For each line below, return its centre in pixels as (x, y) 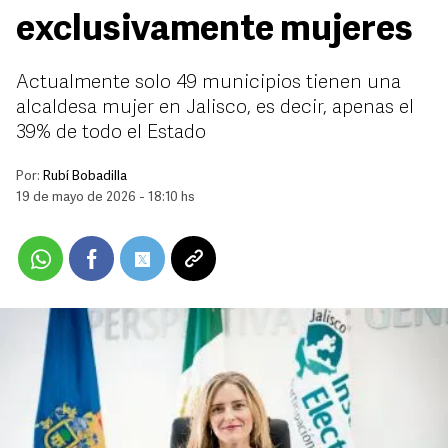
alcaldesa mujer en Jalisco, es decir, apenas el (215, 108)
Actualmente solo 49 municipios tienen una (208, 83)
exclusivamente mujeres (214, 31)
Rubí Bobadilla (85, 176)
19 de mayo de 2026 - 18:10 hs (105, 197)
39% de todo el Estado (111, 133)
